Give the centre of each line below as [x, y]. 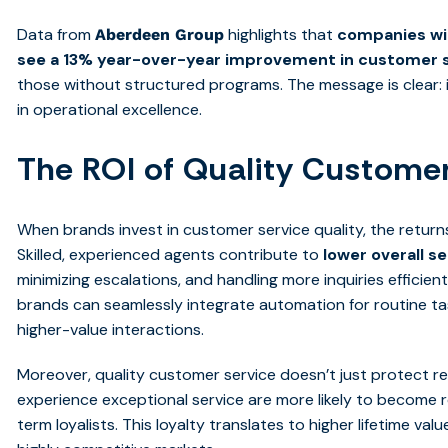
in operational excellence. [110, 110]
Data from [56, 35]
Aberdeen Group [160, 35]
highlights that [281, 35]
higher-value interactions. [111, 330]
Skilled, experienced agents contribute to [170, 255]
